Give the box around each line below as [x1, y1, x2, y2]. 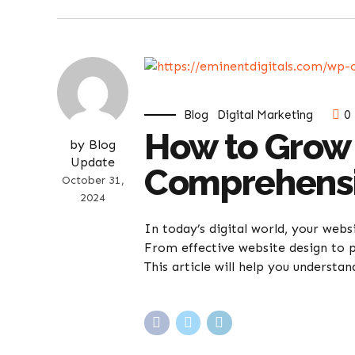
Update [71, 155, 115, 170]
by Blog [70, 137, 116, 152]
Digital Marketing [217, 108, 314, 122]
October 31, [61, 174, 124, 187]
